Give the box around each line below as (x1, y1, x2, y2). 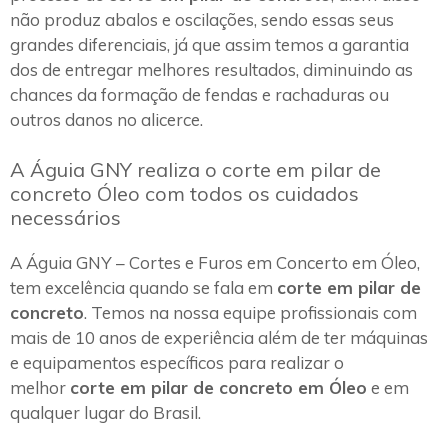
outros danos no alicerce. (10, 109, 203, 131)
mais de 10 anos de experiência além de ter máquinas (10, 326, 428, 348)
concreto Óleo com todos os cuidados (10, 180, 359, 206)
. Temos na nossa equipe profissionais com (84, 301, 417, 323)
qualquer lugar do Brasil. (10, 401, 201, 423)
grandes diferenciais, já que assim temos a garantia (10, 34, 409, 56)
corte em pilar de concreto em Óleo (70, 376, 367, 398)
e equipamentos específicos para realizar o (10, 351, 344, 373)
